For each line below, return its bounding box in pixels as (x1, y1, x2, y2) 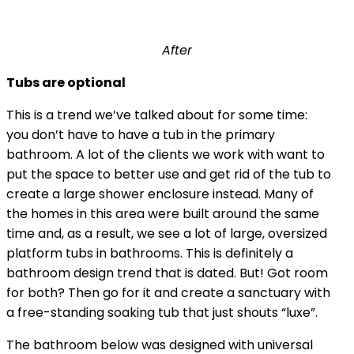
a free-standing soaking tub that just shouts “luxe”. (6, 303, 321, 322)
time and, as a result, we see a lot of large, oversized (6, 224, 327, 243)
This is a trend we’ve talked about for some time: (6, 105, 307, 124)
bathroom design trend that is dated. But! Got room (6, 263, 328, 282)
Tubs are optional (6, 73, 126, 92)
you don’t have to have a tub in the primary (6, 125, 275, 144)
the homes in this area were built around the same (6, 204, 319, 223)
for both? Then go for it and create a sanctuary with (6, 283, 330, 302)
